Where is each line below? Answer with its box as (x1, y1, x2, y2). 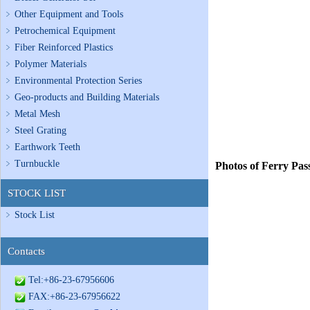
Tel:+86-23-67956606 (26, 275, 114, 285)
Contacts (8, 246, 45, 257)
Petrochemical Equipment (15, 26, 116, 36)
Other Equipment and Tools (15, 9, 123, 19)
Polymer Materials (15, 59, 86, 69)
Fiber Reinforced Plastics (15, 42, 113, 53)
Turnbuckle (15, 158, 60, 169)
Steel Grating (15, 125, 66, 136)
